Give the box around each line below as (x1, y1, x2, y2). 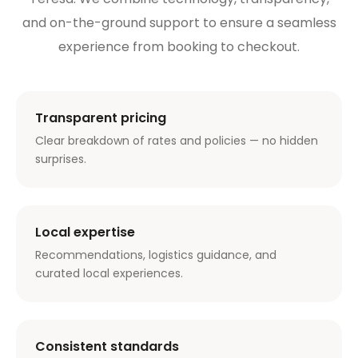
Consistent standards (35, 337, 179, 356)
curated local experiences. (35, 265, 183, 282)
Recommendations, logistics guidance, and (35, 247, 276, 264)
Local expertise (35, 223, 135, 242)
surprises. (35, 151, 86, 168)
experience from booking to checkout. (58, 38, 300, 57)
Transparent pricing (35, 109, 166, 128)
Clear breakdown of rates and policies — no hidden (35, 133, 318, 149)
